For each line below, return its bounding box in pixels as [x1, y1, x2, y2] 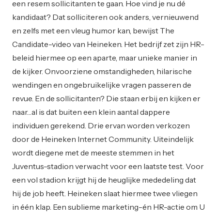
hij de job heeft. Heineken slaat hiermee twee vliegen [12, 188, 198, 199]
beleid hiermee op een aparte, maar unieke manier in [12, 53, 197, 63]
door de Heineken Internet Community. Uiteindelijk [12, 134, 194, 144]
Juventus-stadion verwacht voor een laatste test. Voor [12, 161, 204, 171]
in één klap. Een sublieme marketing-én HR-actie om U [12, 202, 205, 212]
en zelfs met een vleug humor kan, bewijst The [12, 26, 174, 36]
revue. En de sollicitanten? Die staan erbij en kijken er [12, 93, 201, 104]
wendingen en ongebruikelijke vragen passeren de [12, 80, 191, 90]
